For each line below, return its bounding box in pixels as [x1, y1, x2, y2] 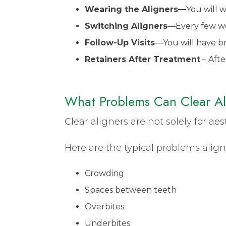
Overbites [85, 201, 124, 211]
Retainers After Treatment [85, 54, 200, 64]
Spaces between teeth [85, 185, 177, 195]
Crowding [85, 168, 124, 178]
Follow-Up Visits [85, 37, 155, 47]
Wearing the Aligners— [85, 4, 186, 14]
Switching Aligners [85, 21, 167, 31]
